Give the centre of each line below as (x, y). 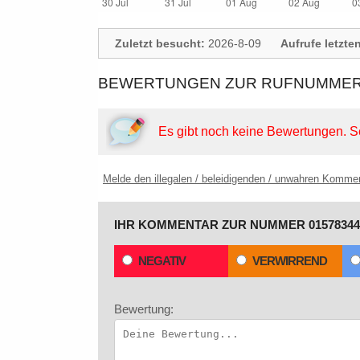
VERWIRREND (290, 261)
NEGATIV (162, 261)
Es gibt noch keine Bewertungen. (254, 131)
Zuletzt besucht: (160, 43)
